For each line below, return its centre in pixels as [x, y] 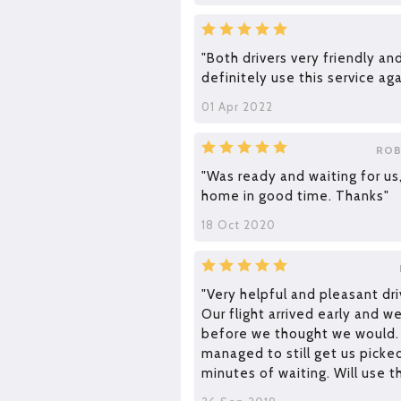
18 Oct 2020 [238, 225]
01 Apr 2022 [237, 107]
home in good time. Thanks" [295, 196]
